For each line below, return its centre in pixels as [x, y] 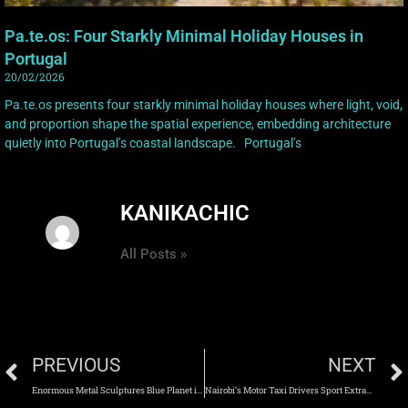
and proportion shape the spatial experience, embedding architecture [198, 124]
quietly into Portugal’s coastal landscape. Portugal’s [153, 143]
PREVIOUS [76, 366]
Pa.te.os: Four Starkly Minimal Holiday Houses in [184, 36]
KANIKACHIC [185, 214]
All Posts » [153, 255]
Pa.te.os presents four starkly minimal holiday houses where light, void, [204, 105]
